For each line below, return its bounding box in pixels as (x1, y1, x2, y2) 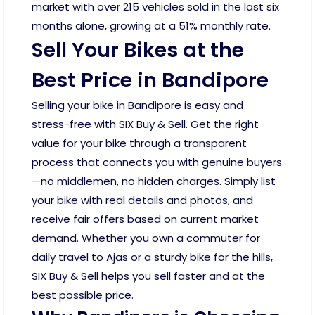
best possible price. (32, 288, 134, 303)
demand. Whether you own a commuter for (32, 231, 260, 246)
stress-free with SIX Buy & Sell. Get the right (32, 117, 259, 132)
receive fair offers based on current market (32, 212, 259, 227)
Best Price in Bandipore (32, 66, 269, 95)
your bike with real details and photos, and (32, 193, 253, 208)
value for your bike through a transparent (32, 136, 247, 151)
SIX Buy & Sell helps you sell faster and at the (32, 269, 265, 284)
